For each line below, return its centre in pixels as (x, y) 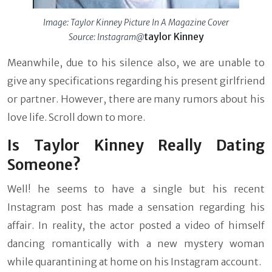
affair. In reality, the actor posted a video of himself (136, 226)
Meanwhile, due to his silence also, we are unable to (136, 63)
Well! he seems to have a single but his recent (136, 189)
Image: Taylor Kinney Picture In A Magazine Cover (136, 23)
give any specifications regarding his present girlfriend (136, 81)
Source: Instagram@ (106, 37)
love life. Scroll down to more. (76, 117)
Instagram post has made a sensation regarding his (136, 207)
